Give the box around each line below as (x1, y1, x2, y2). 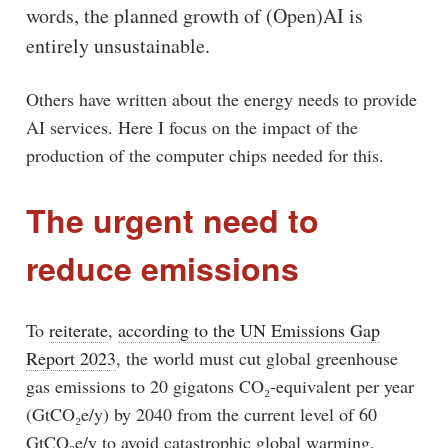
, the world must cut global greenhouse (115, 345, 398, 370)
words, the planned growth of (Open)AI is (25, 2, 363, 30)
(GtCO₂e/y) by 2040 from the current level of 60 (25, 401, 377, 426)
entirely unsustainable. (25, 32, 210, 60)
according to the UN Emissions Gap (117, 317, 380, 342)
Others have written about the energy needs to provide (25, 87, 417, 112)
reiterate (48, 317, 108, 342)
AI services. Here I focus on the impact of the (25, 115, 358, 140)
